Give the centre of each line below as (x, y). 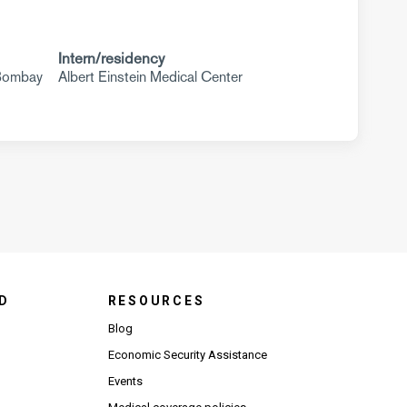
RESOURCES (156, 301)
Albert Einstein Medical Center (150, 77)
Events (125, 381)
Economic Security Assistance (187, 355)
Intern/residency (111, 58)
